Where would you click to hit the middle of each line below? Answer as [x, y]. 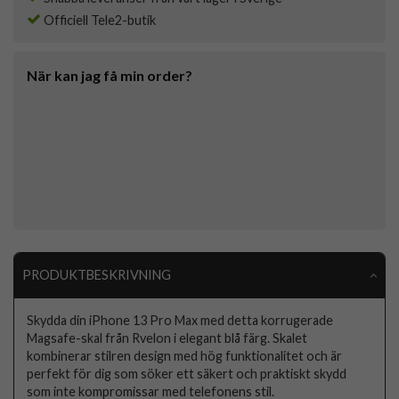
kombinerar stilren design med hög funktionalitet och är [185, 355]
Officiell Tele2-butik [98, 20]
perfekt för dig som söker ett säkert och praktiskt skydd [187, 373]
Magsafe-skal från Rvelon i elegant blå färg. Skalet [167, 338]
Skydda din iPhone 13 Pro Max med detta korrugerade [180, 320]
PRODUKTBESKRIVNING [96, 275]
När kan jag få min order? [110, 76]
